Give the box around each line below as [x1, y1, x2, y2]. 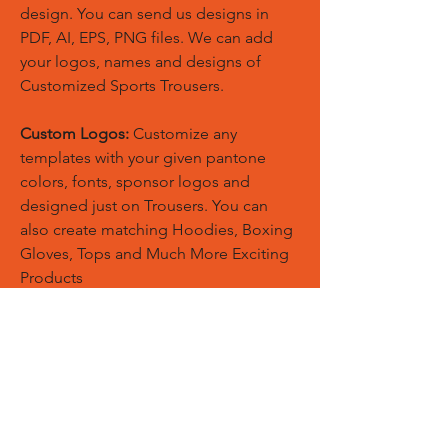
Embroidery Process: [20, 316, 166, 335]
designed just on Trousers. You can [20, 196, 268, 215]
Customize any [129, 124, 237, 143]
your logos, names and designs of [20, 52, 261, 71]
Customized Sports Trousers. [20, 76, 224, 95]
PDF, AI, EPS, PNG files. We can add [20, 28, 273, 47]
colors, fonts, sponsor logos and [20, 172, 250, 191]
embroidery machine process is [20, 340, 243, 359]
